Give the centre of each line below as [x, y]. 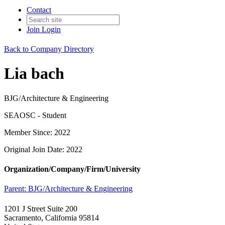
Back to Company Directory [49, 49]
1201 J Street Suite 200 [41, 208]
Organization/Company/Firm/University [72, 169]
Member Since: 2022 [37, 132]
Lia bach [34, 74]
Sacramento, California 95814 [51, 217]
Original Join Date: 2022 [43, 149]
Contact [39, 10]
